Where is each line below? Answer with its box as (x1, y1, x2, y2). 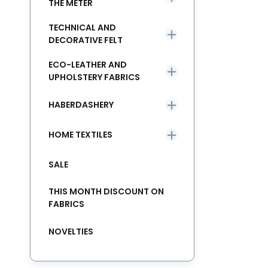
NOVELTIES (48, 225, 93, 237)
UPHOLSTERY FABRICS (48, 71, 140, 83)
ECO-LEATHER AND (48, 59, 127, 71)
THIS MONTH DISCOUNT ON (48, 185, 164, 197)
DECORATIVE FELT (48, 34, 123, 46)
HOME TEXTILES (48, 128, 112, 141)
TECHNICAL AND (48, 22, 116, 33)
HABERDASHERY (48, 98, 114, 111)
